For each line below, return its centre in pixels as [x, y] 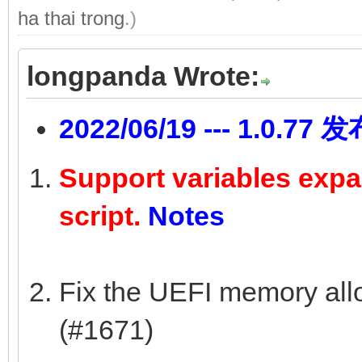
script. [103, 215]
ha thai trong [71, 18]
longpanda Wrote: [143, 76]
